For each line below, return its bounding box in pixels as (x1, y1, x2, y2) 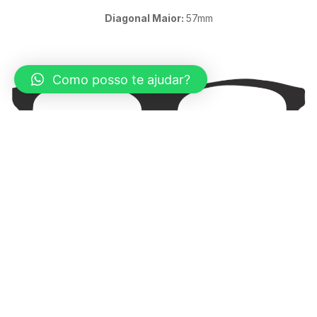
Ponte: (128, 192, 163, 204)
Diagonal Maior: (104, 12, 186, 25)
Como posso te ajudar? (52, 71, 190, 87)
